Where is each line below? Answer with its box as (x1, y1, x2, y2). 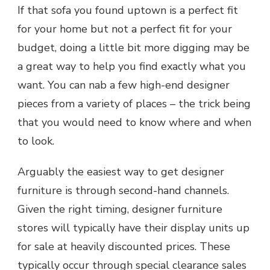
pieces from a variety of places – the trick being (17, 96, 251, 111)
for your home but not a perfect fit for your (17, 22, 232, 37)
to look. (17, 134, 54, 149)
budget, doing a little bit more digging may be (17, 40, 250, 55)
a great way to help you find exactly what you (17, 59, 246, 74)
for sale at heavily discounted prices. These (17, 239, 230, 254)
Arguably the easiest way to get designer (17, 165, 224, 180)
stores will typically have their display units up (17, 221, 250, 236)
